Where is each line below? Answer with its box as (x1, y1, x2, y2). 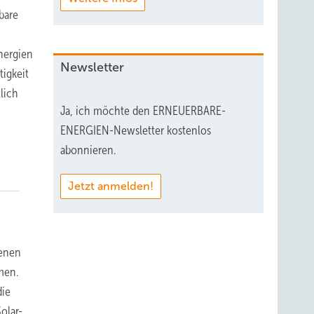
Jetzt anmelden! (68, 179, 153, 192)
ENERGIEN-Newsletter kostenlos (60, 123, 211, 137)
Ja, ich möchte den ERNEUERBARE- (60, 103, 226, 118)
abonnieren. (60, 142, 116, 157)
